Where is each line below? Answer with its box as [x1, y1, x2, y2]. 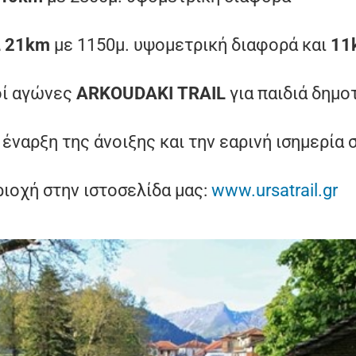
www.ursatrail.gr [211, 180, 338, 200]
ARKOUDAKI [76, 83, 173, 103]
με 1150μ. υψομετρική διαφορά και [50, 35, 331, 55]
